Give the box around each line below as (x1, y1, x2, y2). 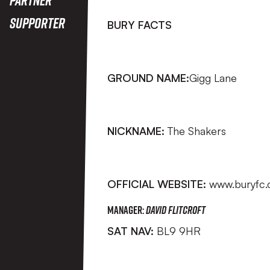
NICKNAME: (107, 124, 168, 137)
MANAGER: (107, 203, 146, 216)
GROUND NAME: (107, 71, 189, 84)
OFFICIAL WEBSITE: (107, 177, 209, 190)
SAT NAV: (107, 224, 157, 237)
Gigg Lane (189, 71, 237, 84)
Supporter (10, 14, 65, 31)
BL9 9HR (157, 224, 201, 237)
